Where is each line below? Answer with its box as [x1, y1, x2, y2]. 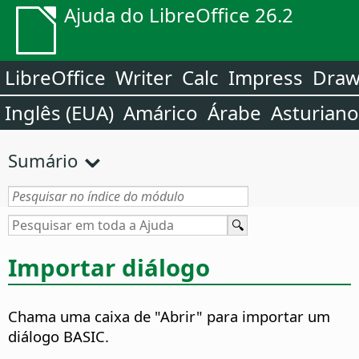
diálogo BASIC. [8, 326, 109, 347]
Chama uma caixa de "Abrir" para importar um [8, 306, 330, 327]
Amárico [123, 99, 198, 126]
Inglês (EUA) [5, 99, 114, 126]
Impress [228, 64, 303, 91]
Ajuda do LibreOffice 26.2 [64, 2, 293, 28]
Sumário [8, 148, 78, 172]
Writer [115, 64, 172, 91]
